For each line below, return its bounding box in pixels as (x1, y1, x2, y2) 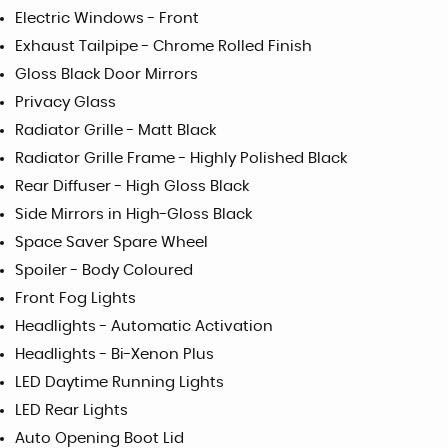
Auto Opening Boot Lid (15, 430, 184, 446)
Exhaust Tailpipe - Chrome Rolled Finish (15, 38, 312, 54)
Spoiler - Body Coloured (15, 262, 193, 278)
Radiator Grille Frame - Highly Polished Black (15, 150, 347, 166)
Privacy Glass (15, 94, 116, 110)
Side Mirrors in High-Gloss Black (15, 206, 252, 222)
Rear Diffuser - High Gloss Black (15, 178, 249, 194)
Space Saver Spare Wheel (15, 234, 208, 250)
